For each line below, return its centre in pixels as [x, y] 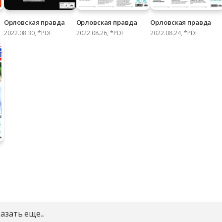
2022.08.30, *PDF [28, 33]
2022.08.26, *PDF [100, 33]
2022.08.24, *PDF [174, 33]
